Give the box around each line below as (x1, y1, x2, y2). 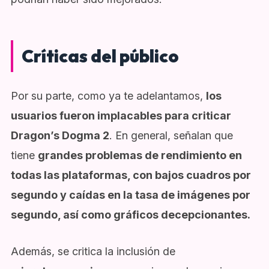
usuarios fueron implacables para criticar (10, 109, 231, 122)
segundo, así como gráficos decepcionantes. (10, 208, 250, 221)
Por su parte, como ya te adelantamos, (10, 89, 206, 102)
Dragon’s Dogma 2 (10, 128, 109, 142)
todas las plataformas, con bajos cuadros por (10, 168, 251, 181)
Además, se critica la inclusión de (10, 245, 175, 258)
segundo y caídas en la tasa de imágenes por (10, 188, 250, 201)
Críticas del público (21, 44, 179, 67)
